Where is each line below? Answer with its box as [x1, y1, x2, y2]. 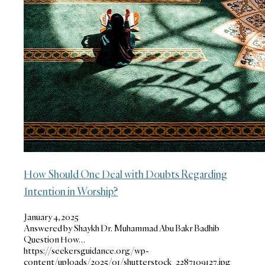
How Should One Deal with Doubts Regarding [24, 167, 228, 181]
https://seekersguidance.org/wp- [24, 244, 150, 256]
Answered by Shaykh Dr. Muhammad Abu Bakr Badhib [24, 222, 220, 234]
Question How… [24, 233, 86, 245]
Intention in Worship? [24, 185, 118, 198]
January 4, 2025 [24, 211, 79, 222]
